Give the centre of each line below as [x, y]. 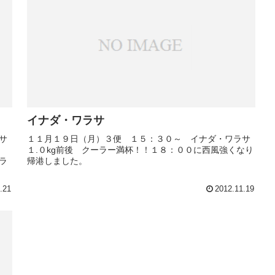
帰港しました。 [57, 161]
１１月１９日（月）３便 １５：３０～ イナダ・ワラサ [139, 138]
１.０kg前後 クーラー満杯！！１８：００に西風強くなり [140, 149]
